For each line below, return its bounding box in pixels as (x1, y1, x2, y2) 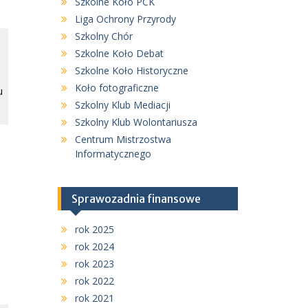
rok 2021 (74, 291, 114, 305)
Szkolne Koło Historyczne (74, 64, 188, 77)
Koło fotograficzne (74, 81, 159, 94)
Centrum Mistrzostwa (74, 133, 171, 146)
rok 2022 (74, 274, 114, 287)
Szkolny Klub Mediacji (74, 98, 170, 111)
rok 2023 (74, 257, 114, 270)
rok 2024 (74, 240, 114, 253)
